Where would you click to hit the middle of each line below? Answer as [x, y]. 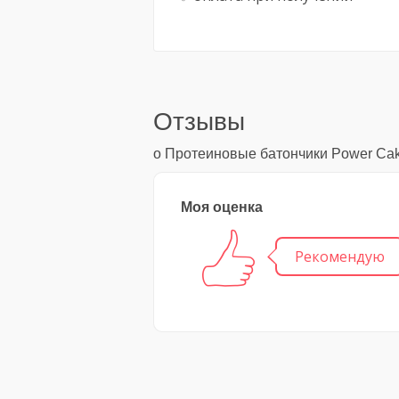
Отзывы [199, 122]
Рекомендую [339, 257]
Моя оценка [222, 207]
